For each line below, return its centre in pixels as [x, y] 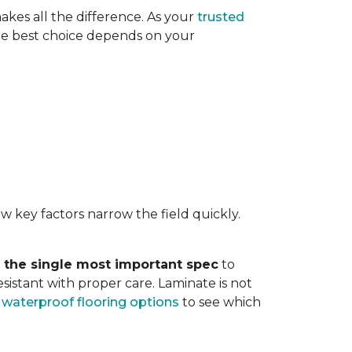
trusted [221, 17]
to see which [220, 302]
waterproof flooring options [90, 302]
